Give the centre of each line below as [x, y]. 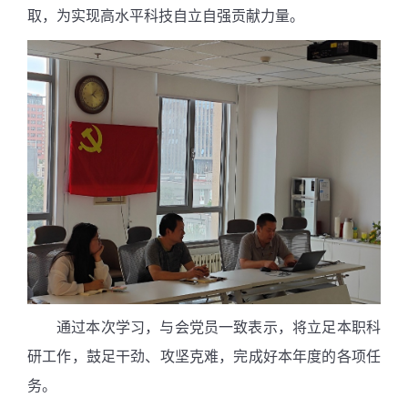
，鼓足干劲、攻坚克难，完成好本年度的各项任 [226, 357]
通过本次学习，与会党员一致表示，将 [182, 328]
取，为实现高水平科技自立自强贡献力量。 [166, 15]
